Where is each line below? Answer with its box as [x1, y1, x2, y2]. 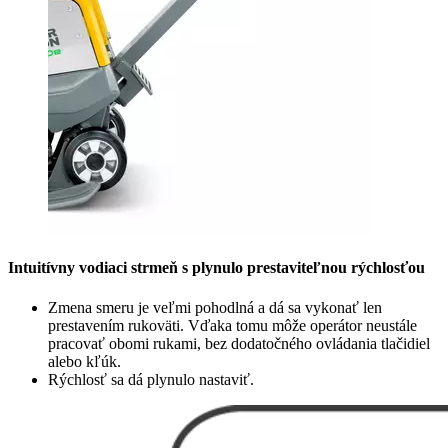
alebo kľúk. [48, 352, 121, 370]
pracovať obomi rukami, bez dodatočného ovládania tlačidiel [48, 334, 430, 352]
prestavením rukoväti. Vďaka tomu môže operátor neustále [48, 316, 417, 334]
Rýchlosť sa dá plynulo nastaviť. [48, 370, 254, 388]
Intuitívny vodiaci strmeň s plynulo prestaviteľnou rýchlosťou [8, 259, 425, 277]
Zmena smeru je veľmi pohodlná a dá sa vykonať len [48, 298, 382, 316]
